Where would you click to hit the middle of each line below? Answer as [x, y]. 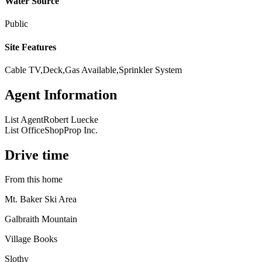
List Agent [24, 119]
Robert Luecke [71, 119]
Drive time [37, 155]
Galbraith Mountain [41, 219]
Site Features [30, 47]
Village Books [31, 239]
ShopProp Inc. [71, 130]
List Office [25, 130]
